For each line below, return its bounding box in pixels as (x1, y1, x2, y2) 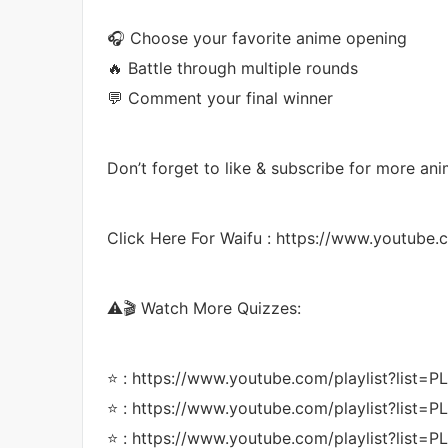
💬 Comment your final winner (107, 87, 333, 108)
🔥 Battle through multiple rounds (107, 57, 358, 78)
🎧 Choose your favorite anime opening (107, 27, 407, 48)
